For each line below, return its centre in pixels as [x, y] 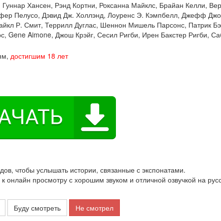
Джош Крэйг [74, 35]
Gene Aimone [30, 35]
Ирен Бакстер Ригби [175, 35]
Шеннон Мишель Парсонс [142, 25]
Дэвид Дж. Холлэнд [73, 15]
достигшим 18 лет [39, 56]
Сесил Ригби [118, 35]
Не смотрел [95, 208]
